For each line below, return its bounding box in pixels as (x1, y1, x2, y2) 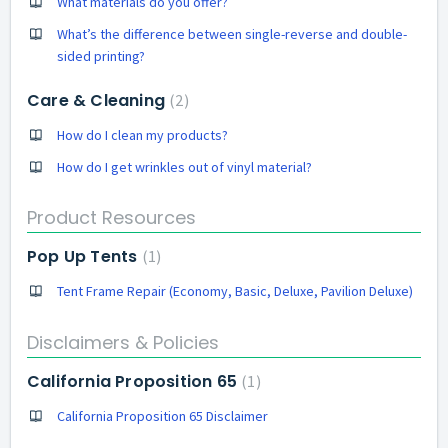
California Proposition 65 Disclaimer (57, 406, 268, 425)
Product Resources (27, 205, 196, 230)
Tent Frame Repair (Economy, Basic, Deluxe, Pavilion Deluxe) (57, 282, 413, 300)
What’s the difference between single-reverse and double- (57, 24, 407, 43)
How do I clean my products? (57, 125, 228, 144)
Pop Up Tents (27, 245, 142, 268)
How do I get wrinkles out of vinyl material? (57, 157, 312, 176)
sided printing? (57, 46, 145, 65)
